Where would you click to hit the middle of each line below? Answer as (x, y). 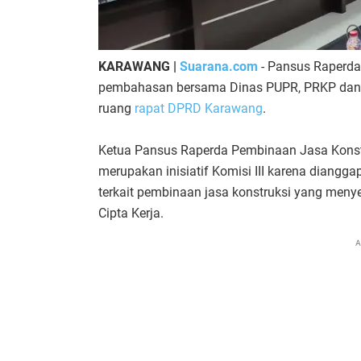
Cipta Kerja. (131, 213)
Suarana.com (219, 66)
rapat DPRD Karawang (197, 108)
